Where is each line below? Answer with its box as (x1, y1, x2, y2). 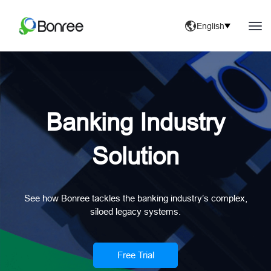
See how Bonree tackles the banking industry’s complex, (24, 192, 247, 203)
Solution (92, 142, 179, 170)
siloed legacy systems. (90, 206, 181, 217)
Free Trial (117, 249, 154, 260)
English (197, 21, 224, 31)
